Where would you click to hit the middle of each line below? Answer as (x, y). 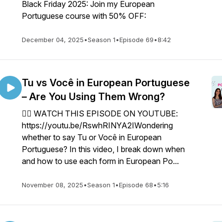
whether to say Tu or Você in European (92, 137)
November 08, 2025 (53, 185)
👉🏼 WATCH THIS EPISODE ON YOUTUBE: (100, 113)
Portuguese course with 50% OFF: (84, 16)
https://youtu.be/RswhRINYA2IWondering (97, 125)
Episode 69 (137, 40)
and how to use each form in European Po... (100, 161)
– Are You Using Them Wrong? (93, 97)
